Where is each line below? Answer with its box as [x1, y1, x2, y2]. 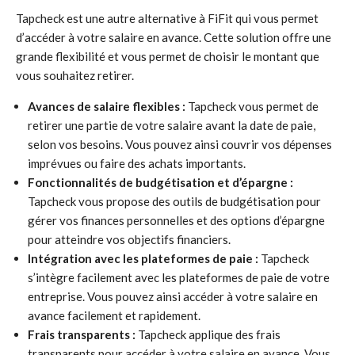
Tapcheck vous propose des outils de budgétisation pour [28, 194, 321, 208]
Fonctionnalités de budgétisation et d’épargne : [28, 175, 293, 189]
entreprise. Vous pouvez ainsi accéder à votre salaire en [28, 289, 318, 303]
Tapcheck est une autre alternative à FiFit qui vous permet [16, 11, 319, 25]
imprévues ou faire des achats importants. [28, 156, 246, 170]
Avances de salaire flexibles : [28, 99, 185, 113]
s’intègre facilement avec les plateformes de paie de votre [28, 270, 330, 284]
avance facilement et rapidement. [28, 308, 200, 323]
